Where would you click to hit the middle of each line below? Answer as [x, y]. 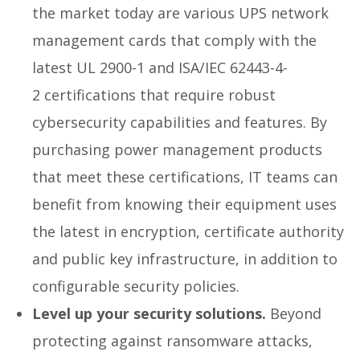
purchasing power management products [177, 149]
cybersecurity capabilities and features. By [180, 122]
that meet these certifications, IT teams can [185, 176]
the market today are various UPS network [180, 12]
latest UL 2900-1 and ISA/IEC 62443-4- [160, 67]
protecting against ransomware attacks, [172, 340]
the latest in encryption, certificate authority [188, 231]
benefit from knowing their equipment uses [184, 204]
